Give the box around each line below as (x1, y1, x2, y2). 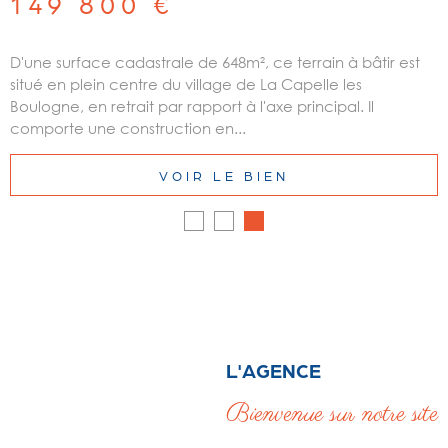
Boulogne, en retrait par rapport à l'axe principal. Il (10, 96, 374, 115)
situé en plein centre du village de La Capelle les (10, 74, 362, 93)
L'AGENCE (226, 357, 321, 381)
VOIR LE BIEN (159, 167, 289, 183)
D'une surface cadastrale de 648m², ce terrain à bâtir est (10, 52, 420, 71)
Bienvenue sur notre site (226, 398, 438, 432)
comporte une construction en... (10, 118, 246, 137)
